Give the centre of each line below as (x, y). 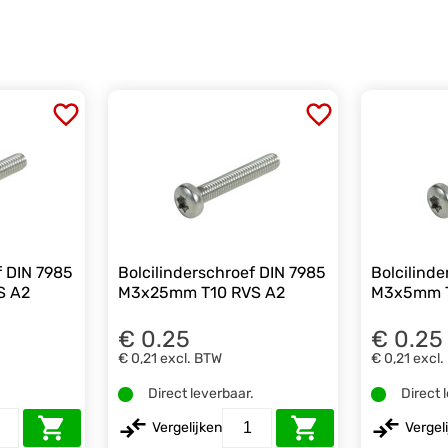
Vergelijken (187, 427)
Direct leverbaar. (201, 394)
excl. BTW (191, 359)
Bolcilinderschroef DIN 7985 (222, 272)
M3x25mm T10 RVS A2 (202, 292)
